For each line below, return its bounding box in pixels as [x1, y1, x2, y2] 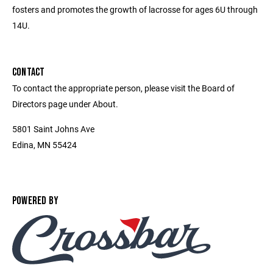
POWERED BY [12, 194, 59, 207]
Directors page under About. [12, 97, 118, 110]
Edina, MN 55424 [12, 138, 77, 151]
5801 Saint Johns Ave [12, 122, 94, 135]
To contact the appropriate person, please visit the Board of [12, 82, 235, 94]
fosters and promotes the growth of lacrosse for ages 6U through [12, 3, 258, 15]
